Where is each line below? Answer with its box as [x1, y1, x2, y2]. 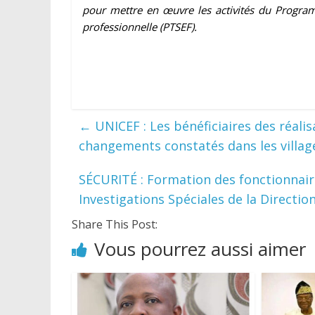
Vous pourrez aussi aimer [94, 236, 306, 262]
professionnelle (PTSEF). [82, 19, 197, 34]
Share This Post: [72, 216, 157, 232]
